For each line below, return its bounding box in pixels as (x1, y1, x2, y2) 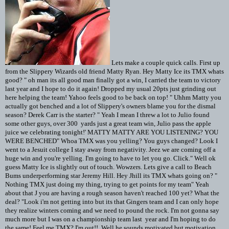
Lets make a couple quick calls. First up (110, 58, 220, 66)
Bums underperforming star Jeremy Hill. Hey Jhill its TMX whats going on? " (5, 171, 217, 179)
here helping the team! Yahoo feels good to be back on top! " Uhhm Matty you (5, 93, 221, 101)
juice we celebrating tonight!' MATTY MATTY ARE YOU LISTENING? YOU (5, 128, 218, 136)
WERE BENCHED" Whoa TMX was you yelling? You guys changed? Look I (5, 136, 218, 145)
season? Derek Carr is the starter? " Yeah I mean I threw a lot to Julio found (5, 110, 210, 119)
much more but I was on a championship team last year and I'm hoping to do (5, 215, 216, 223)
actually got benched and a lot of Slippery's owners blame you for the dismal (5, 102, 216, 110)
